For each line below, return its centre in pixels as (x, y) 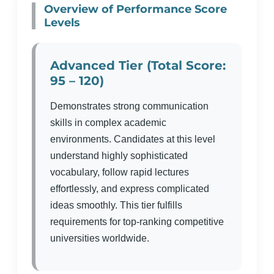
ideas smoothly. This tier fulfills (116, 205)
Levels (62, 23)
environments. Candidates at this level (133, 139)
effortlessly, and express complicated (130, 189)
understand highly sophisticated (119, 156)
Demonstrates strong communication (129, 106)
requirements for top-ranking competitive (137, 222)
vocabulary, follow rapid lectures (120, 172)
